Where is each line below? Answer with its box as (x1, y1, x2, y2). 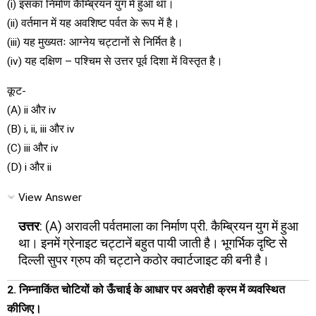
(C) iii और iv (7, 142, 59, 154)
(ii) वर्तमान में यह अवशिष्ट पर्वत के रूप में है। (7, 16, 180, 30)
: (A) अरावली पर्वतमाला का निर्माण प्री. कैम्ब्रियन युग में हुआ (39, 219, 298, 233)
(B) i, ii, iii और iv (7, 123, 75, 135)
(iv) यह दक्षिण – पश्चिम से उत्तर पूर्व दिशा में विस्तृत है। (7, 54, 223, 68)
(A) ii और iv (7, 104, 56, 116)
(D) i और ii (7, 161, 51, 174)
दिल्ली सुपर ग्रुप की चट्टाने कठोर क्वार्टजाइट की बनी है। (18, 253, 269, 267)
